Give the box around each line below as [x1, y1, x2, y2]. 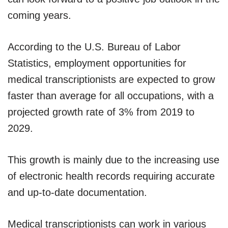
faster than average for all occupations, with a [8, 90, 214, 101]
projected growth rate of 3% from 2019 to [8, 106, 194, 118]
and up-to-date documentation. [8, 186, 147, 198]
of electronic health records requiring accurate [8, 170, 215, 182]
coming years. [8, 9, 71, 21]
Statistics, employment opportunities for [8, 57, 186, 69]
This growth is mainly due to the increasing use [8, 154, 219, 165]
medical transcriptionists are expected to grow [8, 73, 215, 85]
